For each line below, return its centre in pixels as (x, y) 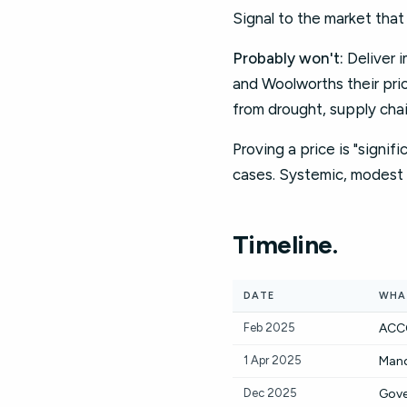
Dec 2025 (270, 393)
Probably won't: (288, 58)
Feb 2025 (269, 328)
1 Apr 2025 (273, 360)
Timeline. (285, 244)
